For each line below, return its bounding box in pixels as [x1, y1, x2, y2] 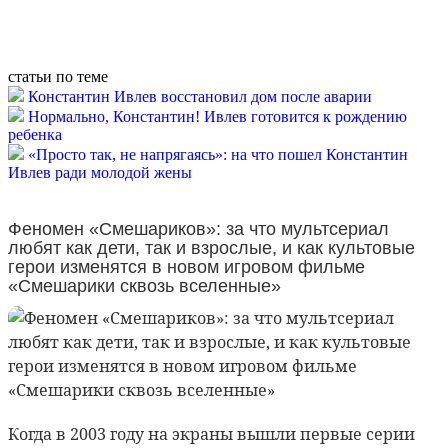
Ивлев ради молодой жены [8, 163, 192, 181]
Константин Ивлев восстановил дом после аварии [28, 87, 372, 105]
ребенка [8, 125, 62, 143]
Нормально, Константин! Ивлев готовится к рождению [28, 107, 407, 125]
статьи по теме [8, 67, 108, 85]
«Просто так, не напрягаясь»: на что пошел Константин [28, 145, 408, 163]
